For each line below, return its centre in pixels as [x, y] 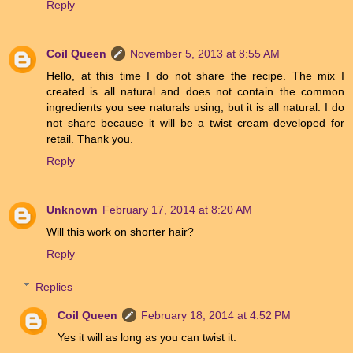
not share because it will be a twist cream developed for [195, 123]
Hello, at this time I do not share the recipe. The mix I [195, 76]
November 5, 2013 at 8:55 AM [205, 54]
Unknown [72, 210]
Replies [54, 286]
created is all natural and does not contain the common [195, 92]
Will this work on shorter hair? [120, 232]
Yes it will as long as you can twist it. [147, 337]
